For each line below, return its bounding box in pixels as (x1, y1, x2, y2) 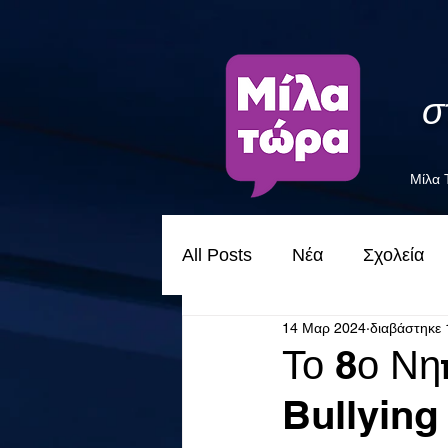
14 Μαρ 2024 (282, 319, 366, 336)
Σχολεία (363, 245, 424, 265)
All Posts (182, 245, 252, 265)
